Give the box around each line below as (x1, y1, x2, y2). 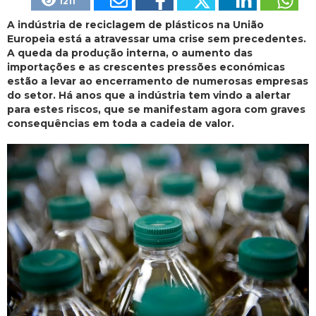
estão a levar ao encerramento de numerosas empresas (7, 75, 308, 88)
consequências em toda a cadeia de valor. (7, 117, 234, 130)
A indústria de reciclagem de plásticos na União (7, 18, 264, 32)
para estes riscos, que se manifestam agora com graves (7, 103, 305, 116)
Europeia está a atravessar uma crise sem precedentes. (7, 32, 306, 46)
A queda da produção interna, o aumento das (7, 47, 253, 60)
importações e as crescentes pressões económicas (7, 61, 285, 74)
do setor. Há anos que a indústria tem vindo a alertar (7, 89, 291, 102)
